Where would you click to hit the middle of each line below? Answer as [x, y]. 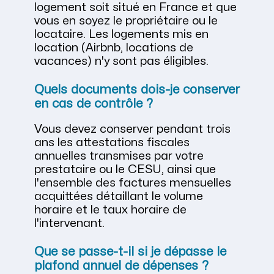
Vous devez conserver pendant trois [132, 129]
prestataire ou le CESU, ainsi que [125, 170]
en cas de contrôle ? [94, 104]
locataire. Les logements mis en [121, 35]
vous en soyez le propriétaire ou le [126, 21]
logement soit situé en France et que [135, 8]
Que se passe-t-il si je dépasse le [130, 252]
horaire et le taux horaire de [110, 210]
